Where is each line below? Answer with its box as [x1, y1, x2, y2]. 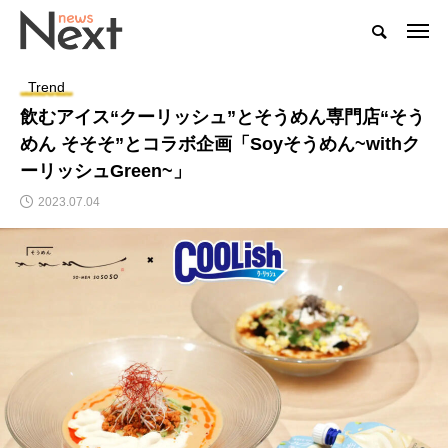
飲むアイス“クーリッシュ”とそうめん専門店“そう [20, 107, 425, 127]
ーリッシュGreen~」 [20, 161, 191, 181]
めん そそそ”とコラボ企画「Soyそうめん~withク [20, 134, 420, 154]
